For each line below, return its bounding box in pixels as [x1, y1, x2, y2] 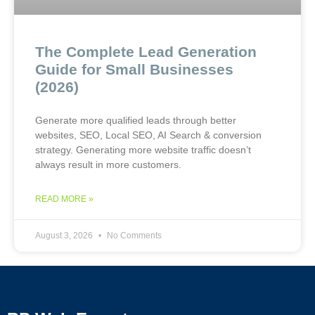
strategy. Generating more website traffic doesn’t [35, 143, 251, 155]
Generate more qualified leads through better [35, 114, 236, 126]
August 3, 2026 [35, 230, 95, 240]
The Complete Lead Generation [35, 43, 257, 60]
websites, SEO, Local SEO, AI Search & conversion [35, 129, 262, 141]
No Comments [105, 230, 162, 240]
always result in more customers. [35, 158, 181, 170]
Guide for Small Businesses [35, 60, 233, 77]
